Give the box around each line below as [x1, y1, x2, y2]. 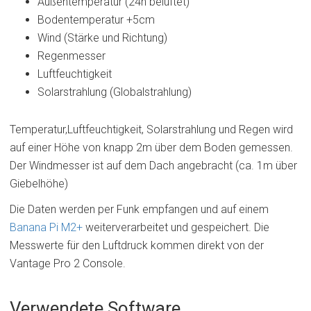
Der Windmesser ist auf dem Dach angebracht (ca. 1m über [9, 159, 297, 173]
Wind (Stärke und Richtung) [37, 31, 167, 45]
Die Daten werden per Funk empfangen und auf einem [9, 202, 269, 216]
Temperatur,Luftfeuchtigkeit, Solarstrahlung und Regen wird [9, 123, 293, 137]
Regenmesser [37, 49, 106, 63]
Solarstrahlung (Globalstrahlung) [37, 85, 192, 99]
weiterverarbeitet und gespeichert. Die [82, 220, 269, 234]
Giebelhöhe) [9, 177, 68, 191]
